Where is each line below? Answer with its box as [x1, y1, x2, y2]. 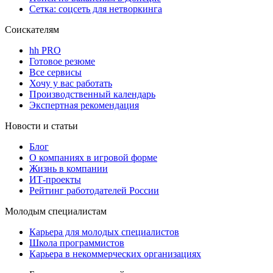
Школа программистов [29, 238, 124, 249]
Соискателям [5, 24, 59, 35]
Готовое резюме [29, 56, 95, 67]
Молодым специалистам [5, 206, 107, 217]
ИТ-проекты [29, 174, 81, 185]
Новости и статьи [5, 121, 78, 132]
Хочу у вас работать [29, 78, 112, 89]
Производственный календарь [29, 89, 155, 100]
